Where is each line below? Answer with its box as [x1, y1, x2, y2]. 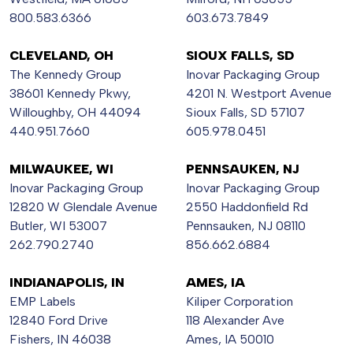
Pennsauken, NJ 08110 [186, 218, 306, 234]
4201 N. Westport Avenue [186, 86, 332, 102]
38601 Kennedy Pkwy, [9, 86, 131, 102]
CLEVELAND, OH [9, 48, 113, 64]
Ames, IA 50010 [186, 332, 274, 347]
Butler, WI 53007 [9, 218, 107, 234]
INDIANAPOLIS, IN [9, 275, 124, 291]
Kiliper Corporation [186, 294, 293, 310]
